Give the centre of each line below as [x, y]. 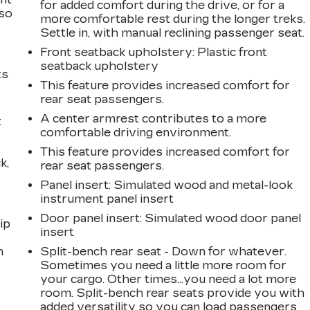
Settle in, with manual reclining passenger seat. [173, 33]
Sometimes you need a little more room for [164, 265]
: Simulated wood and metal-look [201, 185]
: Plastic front [230, 52]
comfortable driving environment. [136, 132]
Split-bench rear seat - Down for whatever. [164, 251]
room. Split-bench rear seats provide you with [173, 293]
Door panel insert [90, 218]
